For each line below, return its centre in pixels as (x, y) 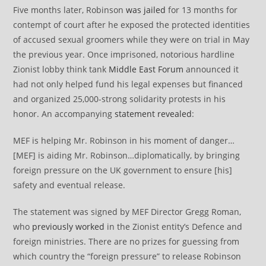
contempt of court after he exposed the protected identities (132, 24)
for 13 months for (202, 9)
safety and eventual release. (69, 185)
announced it (211, 69)
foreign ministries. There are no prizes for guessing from (126, 241)
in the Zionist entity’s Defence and (174, 226)
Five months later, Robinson (70, 9)
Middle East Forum (146, 69)
